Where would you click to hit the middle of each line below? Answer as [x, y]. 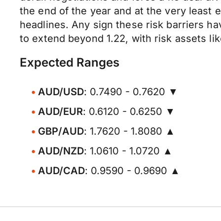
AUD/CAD [61, 171]
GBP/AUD [61, 131]
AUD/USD [61, 92]
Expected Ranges [70, 62]
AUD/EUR [60, 111]
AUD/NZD [61, 151]
